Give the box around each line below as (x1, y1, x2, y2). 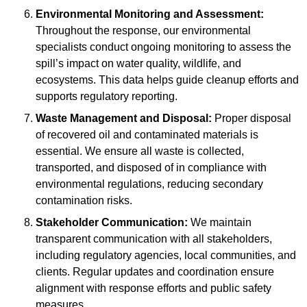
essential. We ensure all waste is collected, (36, 145, 244, 158)
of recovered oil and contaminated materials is (36, 129, 258, 141)
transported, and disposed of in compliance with (36, 162, 267, 174)
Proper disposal (212, 112, 291, 125)
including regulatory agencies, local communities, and (36, 249, 296, 262)
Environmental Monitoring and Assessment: (36, 8, 264, 21)
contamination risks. (36, 195, 132, 207)
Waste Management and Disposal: (36, 112, 212, 125)
